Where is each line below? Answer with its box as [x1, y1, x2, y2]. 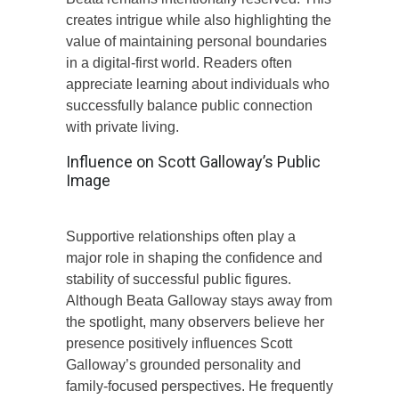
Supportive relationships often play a [66, 228, 296, 244]
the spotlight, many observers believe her [66, 313, 324, 330]
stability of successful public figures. [66, 271, 291, 287]
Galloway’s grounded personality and [66, 356, 301, 372]
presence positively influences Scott [66, 335, 292, 351]
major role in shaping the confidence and [66, 249, 322, 265]
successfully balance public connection [66, 97, 313, 113]
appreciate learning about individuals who [66, 76, 330, 92]
